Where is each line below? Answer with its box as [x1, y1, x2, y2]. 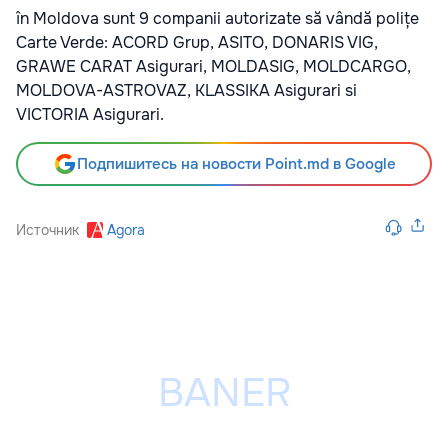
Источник [16, 220, 79, 239]
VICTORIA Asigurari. [16, 103, 164, 125]
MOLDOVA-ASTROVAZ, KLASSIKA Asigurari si [16, 79, 357, 101]
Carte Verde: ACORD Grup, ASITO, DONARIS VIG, [16, 31, 378, 53]
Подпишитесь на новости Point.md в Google [76, 153, 396, 174]
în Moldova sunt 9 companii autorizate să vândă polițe [16, 7, 419, 29]
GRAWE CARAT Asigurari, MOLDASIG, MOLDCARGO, [16, 55, 411, 77]
